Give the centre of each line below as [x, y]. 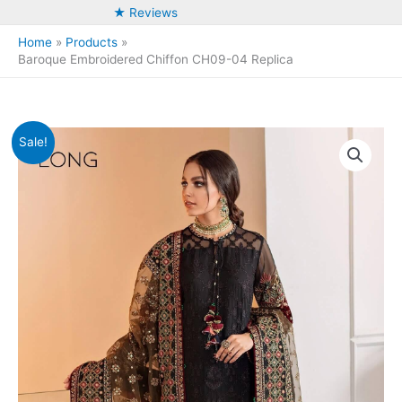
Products [92, 42]
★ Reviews [145, 12]
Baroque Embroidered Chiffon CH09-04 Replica [156, 59]
